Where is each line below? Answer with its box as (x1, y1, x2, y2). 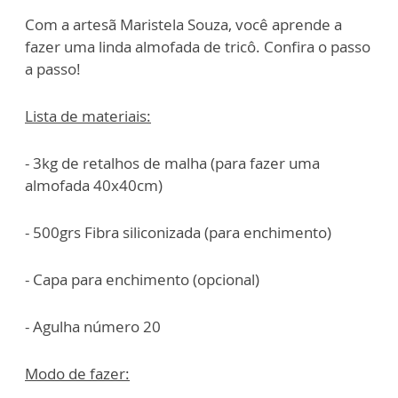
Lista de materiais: (25, 105, 151, 126)
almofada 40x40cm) (25, 174, 163, 195)
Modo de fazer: (25, 362, 130, 384)
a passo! (25, 58, 81, 79)
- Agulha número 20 (25, 315, 161, 337)
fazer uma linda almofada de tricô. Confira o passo (25, 36, 370, 57)
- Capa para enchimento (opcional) (25, 268, 259, 290)
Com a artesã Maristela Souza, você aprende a (25, 13, 342, 35)
